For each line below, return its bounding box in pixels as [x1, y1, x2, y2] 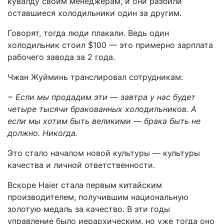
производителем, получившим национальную [7, 192, 188, 202]
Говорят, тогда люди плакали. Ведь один [7, 28, 169, 38]
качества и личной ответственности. [7, 160, 155, 170]
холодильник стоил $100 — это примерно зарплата [7, 40, 213, 50]
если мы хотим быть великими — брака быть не [7, 116, 200, 126]
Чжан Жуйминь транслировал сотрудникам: [7, 72, 183, 82]
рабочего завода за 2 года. [7, 52, 115, 62]
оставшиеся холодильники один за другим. [7, 8, 181, 18]
